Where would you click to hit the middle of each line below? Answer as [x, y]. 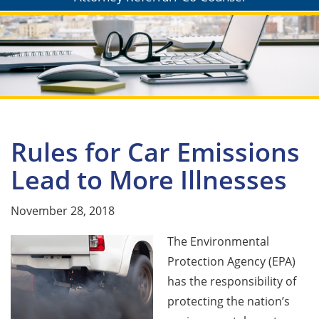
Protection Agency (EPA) [231, 261]
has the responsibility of [232, 281]
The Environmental [218, 241]
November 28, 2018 [63, 210]
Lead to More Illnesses [149, 179]
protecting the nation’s [229, 301]
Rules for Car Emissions [155, 152]
